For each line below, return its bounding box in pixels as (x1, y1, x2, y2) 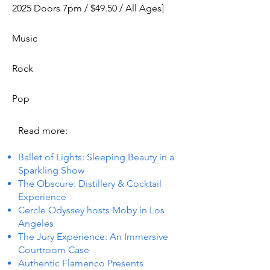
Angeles (18, 218, 54, 229)
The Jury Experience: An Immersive (18, 231, 168, 242)
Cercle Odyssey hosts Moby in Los (18, 204, 165, 216)
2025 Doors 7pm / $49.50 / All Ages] (12, 2, 164, 14)
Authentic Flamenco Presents (18, 257, 143, 269)
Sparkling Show (18, 165, 84, 176)
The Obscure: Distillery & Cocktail (18, 178, 162, 189)
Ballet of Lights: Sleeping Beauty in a (18, 151, 174, 163)
